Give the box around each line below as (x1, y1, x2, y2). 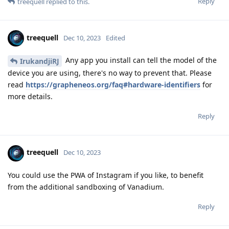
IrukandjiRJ (20, 56, 59, 66)
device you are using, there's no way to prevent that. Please (8, 67, 212, 78)
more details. (8, 91, 53, 101)
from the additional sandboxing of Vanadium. (8, 181, 164, 192)
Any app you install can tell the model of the (63, 55, 217, 65)
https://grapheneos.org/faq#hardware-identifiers (26, 79, 200, 89)
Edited (106, 33, 125, 42)
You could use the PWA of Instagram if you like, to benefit (8, 170, 203, 180)
